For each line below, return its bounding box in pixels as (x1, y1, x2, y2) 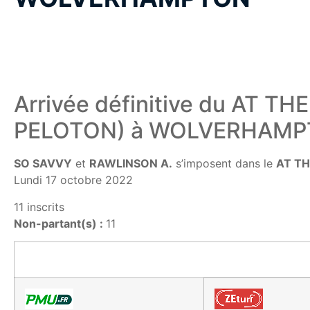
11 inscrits (14, 199, 64, 214)
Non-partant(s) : (14, 216, 106, 230)
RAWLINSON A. (89, 156, 172, 171)
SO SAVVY (14, 156, 72, 171)
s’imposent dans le (172, 156, 276, 171)
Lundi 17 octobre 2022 (14, 173, 133, 188)
